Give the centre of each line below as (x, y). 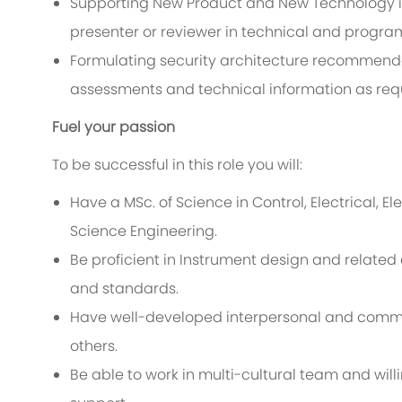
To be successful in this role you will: (177, 165)
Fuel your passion (114, 127)
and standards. (124, 289)
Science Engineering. (144, 232)
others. (94, 346)
